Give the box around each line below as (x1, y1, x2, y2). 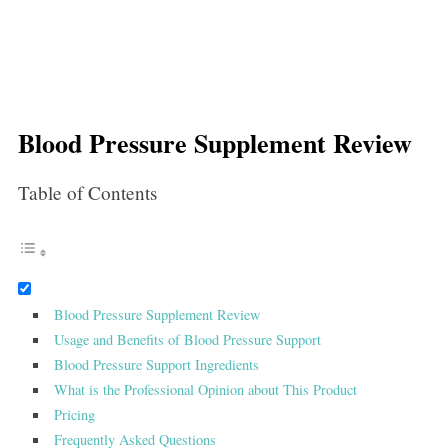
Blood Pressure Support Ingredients (54, 355, 260, 375)
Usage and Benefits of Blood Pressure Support (54, 330, 322, 350)
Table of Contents (17, 180, 157, 206)
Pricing (54, 405, 96, 425)
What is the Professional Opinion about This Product (54, 380, 358, 400)
